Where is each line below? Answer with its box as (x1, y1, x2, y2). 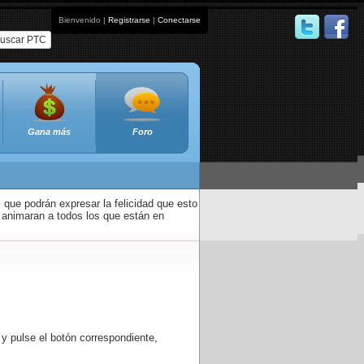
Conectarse (158, 15, 201, 24)
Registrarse (108, 15, 150, 24)
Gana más (28, 127, 71, 136)
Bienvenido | (58, 15, 108, 24)
